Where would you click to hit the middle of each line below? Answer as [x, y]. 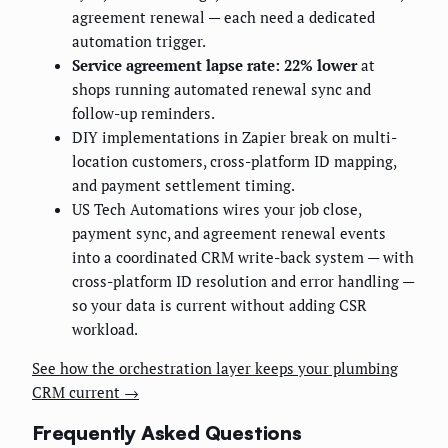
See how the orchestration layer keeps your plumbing [215, 367]
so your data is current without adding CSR [219, 304]
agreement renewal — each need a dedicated [223, 16]
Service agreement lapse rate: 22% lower [214, 64]
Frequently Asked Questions [167, 433]
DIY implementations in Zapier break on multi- [234, 136]
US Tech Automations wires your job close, [216, 208]
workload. [105, 328]
